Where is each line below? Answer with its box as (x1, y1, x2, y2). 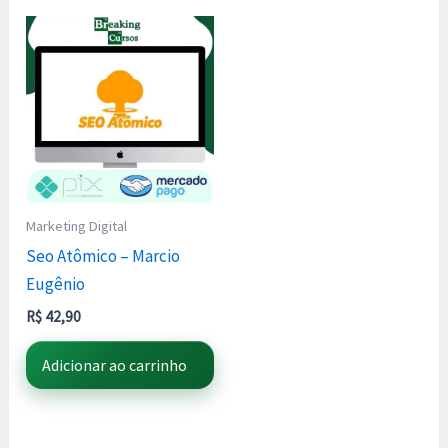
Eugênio (26, 273, 86, 296)
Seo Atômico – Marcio (26, 245, 181, 268)
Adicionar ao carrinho (42, 355, 188, 376)
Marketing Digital (26, 217, 128, 236)
